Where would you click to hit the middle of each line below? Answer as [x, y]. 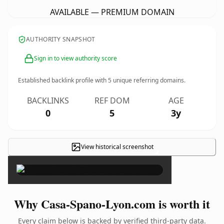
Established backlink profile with [63, 80]
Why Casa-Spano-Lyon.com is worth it [112, 204]
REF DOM [112, 100]
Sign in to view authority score [75, 58]
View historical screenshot [117, 147]
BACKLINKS [48, 100]
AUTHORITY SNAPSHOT [61, 39]
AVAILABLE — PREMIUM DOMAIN [112, 12]
